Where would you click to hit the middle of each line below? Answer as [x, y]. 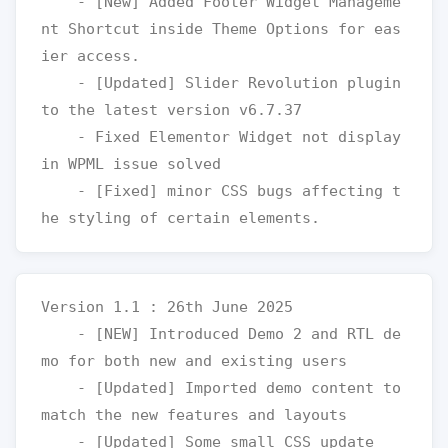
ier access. [90, 56]
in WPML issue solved [135, 164]
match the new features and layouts [194, 415]
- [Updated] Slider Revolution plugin [59, 83]
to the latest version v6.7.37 [171, 110]
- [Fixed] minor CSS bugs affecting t [59, 191]
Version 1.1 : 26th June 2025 [167, 307]
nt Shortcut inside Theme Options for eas [221, 29]
